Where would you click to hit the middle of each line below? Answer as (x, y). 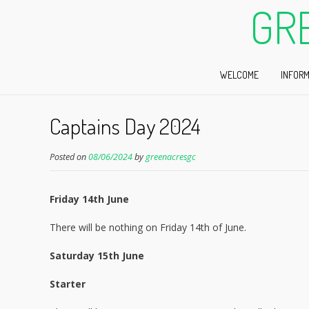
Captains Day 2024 (125, 126)
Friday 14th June (89, 199)
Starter (68, 284)
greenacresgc (171, 157)
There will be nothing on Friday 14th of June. (148, 227)
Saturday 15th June (97, 256)
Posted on (69, 157)
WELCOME (239, 75)
